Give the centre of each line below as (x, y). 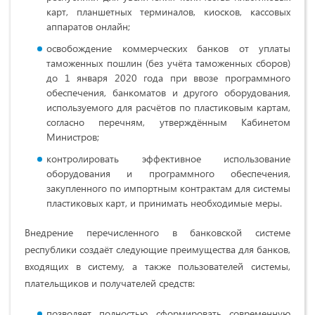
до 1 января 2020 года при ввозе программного (168, 78)
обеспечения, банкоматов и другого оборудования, (168, 93)
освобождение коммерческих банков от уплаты (168, 49)
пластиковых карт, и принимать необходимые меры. (164, 203)
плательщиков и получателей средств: (110, 283)
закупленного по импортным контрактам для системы (168, 188)
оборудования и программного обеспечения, (168, 174)
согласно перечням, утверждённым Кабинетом (168, 122)
